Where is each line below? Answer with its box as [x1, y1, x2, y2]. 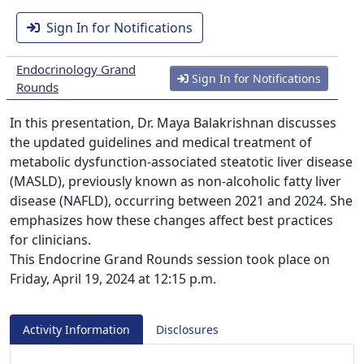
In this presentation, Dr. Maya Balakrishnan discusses [10, 114, 336, 132]
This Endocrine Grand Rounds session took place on [10, 250, 330, 268]
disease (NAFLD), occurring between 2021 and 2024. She [10, 192, 353, 210]
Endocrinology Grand [16, 61, 136, 77]
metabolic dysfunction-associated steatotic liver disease [10, 153, 353, 171]
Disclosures [156, 322, 219, 337]
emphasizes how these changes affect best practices [10, 211, 333, 229]
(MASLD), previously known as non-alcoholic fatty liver [10, 172, 341, 190]
